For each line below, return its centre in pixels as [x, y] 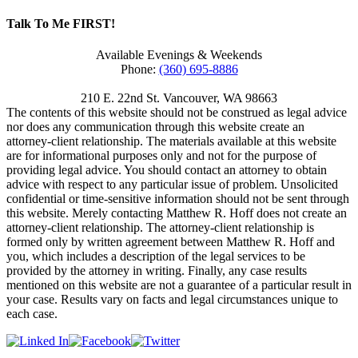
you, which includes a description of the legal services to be [156, 256]
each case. [32, 313]
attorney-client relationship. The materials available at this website [171, 141]
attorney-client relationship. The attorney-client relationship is [160, 227]
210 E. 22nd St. [120, 97]
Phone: [139, 69]
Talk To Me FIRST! [61, 23]
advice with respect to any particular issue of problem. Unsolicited [172, 184]
